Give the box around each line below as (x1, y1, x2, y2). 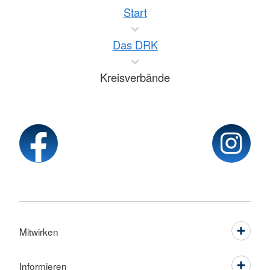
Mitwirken (19, 225, 58, 239)
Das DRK (112, 37, 158, 53)
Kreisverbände (100, 69, 170, 86)
